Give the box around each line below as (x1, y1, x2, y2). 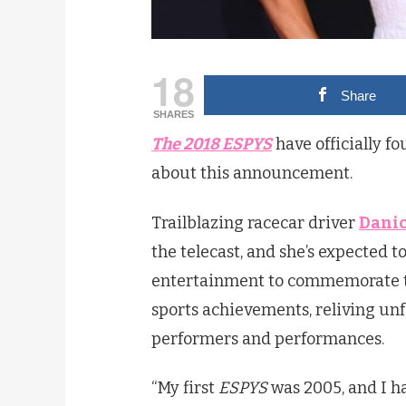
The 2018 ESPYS (151, 134, 272, 155)
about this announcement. (151, 163, 353, 184)
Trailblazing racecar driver (151, 212, 359, 233)
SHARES (152, 109, 194, 121)
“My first (151, 378, 218, 399)
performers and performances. (151, 328, 384, 349)
